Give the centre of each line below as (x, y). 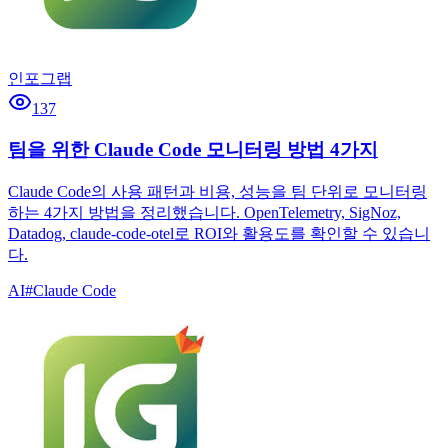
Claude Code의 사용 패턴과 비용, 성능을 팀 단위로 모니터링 (217, 191)
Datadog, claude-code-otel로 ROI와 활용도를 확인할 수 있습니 (219, 233)
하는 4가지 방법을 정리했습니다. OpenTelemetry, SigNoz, (204, 212)
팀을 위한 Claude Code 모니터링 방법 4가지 (193, 149)
